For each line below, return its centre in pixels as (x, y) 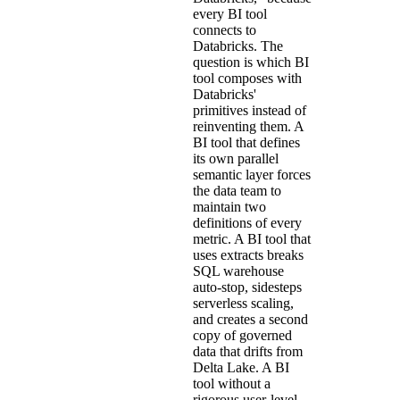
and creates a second (250, 319)
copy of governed (242, 335)
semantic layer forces (252, 174)
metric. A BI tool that (252, 238)
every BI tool (230, 13)
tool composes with (247, 78)
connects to (225, 29)
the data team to (237, 190)
